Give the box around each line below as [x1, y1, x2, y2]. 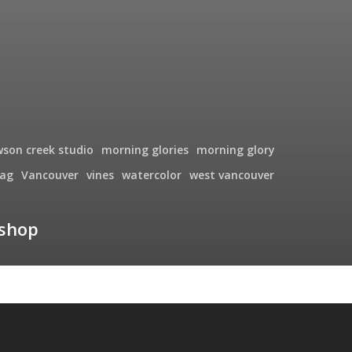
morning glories [101, 141, 189, 157]
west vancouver [189, 167, 274, 182]
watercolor [122, 167, 181, 182]
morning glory [196, 141, 275, 157]
